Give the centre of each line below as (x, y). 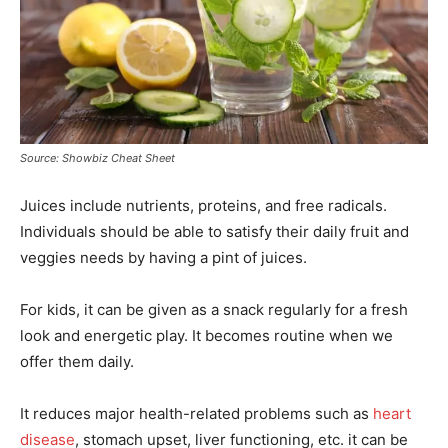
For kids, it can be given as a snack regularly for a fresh (214, 310)
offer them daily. (77, 362)
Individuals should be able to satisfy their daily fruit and (214, 232)
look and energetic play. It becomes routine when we (206, 336)
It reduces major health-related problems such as (196, 414)
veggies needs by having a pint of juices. (163, 258)
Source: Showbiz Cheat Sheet (97, 158)
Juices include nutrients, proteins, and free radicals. (203, 206)
